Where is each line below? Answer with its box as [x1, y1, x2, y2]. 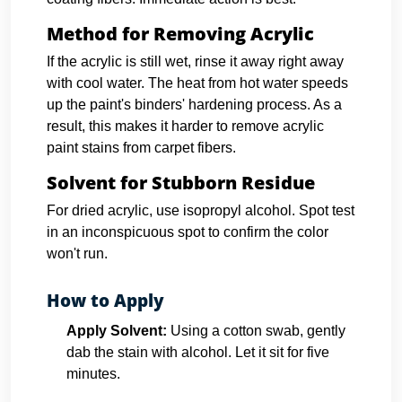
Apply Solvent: [66, 323, 167, 338]
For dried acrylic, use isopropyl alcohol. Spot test [47, 203, 354, 218]
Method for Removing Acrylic [47, 22, 314, 46]
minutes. [66, 366, 120, 381]
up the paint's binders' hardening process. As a [47, 97, 342, 112]
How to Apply [47, 289, 164, 312]
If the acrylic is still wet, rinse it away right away [47, 54, 344, 69]
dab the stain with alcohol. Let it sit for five [66, 345, 329, 360]
